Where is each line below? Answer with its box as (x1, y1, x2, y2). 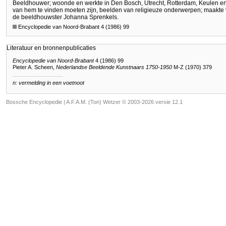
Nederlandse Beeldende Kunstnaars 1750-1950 (56, 64, 172, 70)
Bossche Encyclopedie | (6, 99, 66, 105)
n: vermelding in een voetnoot (13, 79, 84, 86)
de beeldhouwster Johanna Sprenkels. (13, 14, 119, 21)
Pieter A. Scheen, (13, 64, 56, 70)
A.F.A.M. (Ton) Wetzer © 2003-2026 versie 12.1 (66, 99, 183, 105)
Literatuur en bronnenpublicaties (7, 44, 96, 51)
